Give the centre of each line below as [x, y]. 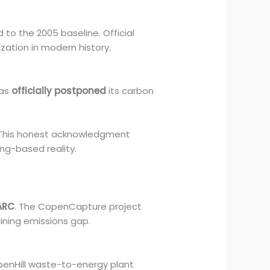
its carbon [130, 91]
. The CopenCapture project [78, 207]
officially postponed [59, 91]
